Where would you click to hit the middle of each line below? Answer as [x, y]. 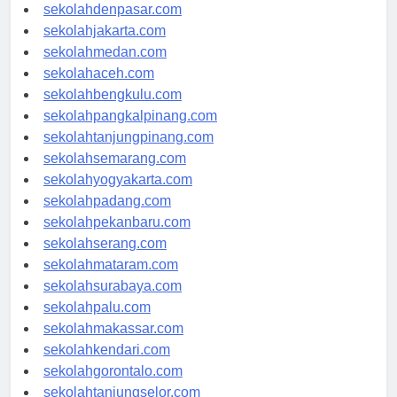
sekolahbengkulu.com [113, 111]
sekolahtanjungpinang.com [128, 153]
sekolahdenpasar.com [113, 26]
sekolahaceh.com [99, 90]
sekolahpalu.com [97, 323]
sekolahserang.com [105, 260]
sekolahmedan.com [105, 68]
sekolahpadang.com [107, 217]
